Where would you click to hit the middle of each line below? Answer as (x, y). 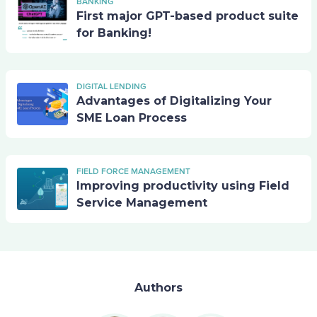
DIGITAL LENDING (111, 87)
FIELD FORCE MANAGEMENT (133, 172)
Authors (158, 288)
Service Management (142, 203)
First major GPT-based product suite (188, 16)
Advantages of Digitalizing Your (174, 101)
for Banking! (114, 33)
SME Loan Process (132, 118)
